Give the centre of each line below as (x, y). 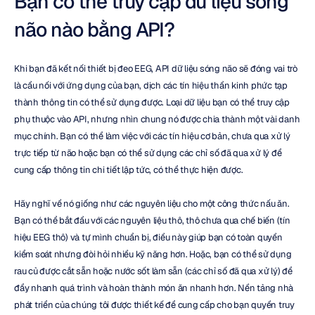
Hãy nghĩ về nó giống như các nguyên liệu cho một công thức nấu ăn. (152, 204)
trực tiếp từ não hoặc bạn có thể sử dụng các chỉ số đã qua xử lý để (148, 153)
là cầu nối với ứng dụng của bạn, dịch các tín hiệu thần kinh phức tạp (151, 85)
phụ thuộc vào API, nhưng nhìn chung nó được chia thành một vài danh (157, 119)
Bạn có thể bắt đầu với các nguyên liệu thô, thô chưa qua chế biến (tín (152, 220)
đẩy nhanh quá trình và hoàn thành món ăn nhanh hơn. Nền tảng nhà (154, 288)
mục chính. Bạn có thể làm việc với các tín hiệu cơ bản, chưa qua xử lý (152, 136)
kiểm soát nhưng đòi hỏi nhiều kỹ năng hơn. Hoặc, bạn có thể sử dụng (153, 254)
